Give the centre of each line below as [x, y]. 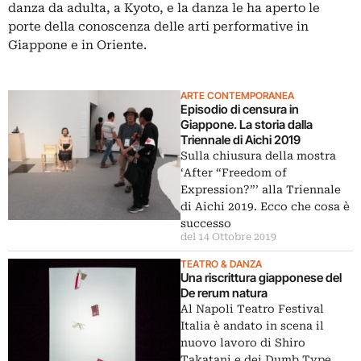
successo [206, 223]
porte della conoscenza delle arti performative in [158, 27]
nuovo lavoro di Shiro [243, 342]
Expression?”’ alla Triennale [261, 189]
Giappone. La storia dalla [247, 124]
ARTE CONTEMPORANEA [237, 95]
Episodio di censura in [240, 109]
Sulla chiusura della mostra [258, 156]
